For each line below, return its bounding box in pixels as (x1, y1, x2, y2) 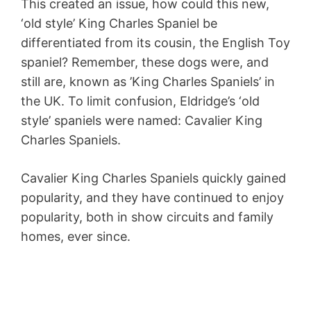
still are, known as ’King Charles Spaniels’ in (21, 74, 275, 90)
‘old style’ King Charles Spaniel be (21, 16, 217, 31)
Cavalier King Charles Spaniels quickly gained (21, 171, 286, 186)
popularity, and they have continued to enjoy (21, 190, 284, 205)
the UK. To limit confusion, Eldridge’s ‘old (21, 94, 260, 109)
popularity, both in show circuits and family (21, 210, 274, 225)
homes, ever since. (21, 229, 131, 244)
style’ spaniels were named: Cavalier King (21, 113, 262, 128)
